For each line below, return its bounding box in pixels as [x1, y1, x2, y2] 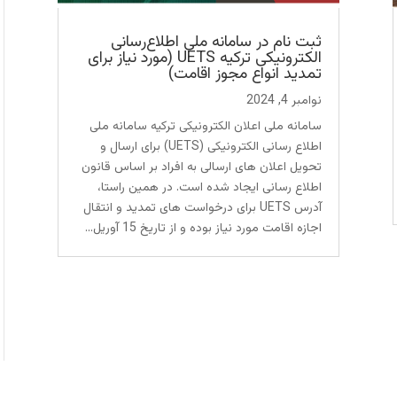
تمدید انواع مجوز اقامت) [168, 62, 323, 88]
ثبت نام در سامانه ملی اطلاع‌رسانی [111, 30, 323, 56]
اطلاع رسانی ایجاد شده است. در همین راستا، [97, 178, 323, 198]
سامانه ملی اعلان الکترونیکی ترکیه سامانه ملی [90, 117, 323, 137]
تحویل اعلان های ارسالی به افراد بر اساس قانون [82, 158, 323, 178]
